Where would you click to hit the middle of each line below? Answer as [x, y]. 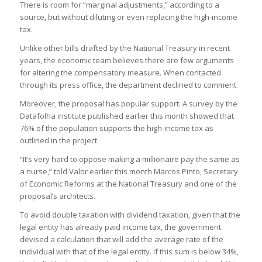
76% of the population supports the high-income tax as [116, 128]
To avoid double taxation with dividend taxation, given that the [130, 214]
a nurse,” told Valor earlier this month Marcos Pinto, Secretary [129, 171]
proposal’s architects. [57, 196]
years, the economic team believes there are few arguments [127, 60]
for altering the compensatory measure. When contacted [120, 72]
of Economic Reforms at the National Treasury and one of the [128, 183]
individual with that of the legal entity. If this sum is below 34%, [129, 251]
